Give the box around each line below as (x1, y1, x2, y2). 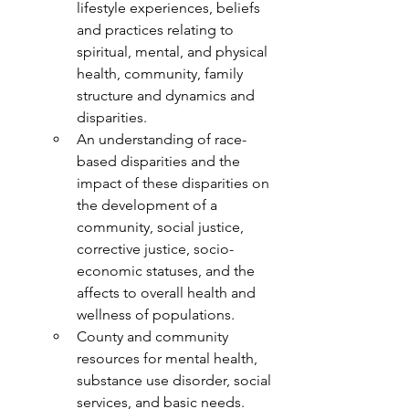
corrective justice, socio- (77, 240, 234, 257)
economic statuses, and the (77, 262, 255, 279)
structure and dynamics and (77, 87, 255, 104)
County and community (77, 328, 228, 345)
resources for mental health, (77, 350, 257, 367)
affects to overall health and (77, 284, 256, 301)
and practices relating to (77, 21, 234, 38)
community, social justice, (77, 218, 244, 236)
